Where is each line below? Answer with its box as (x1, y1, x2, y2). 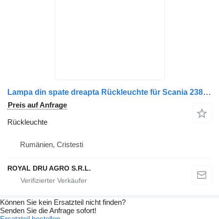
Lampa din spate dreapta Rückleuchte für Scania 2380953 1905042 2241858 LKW (203, 88, 211, 97)
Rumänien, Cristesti (20, 140, 83, 149)
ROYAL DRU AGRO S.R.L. (7, 164, 91, 173)
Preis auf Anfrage (8, 101, 67, 109)
